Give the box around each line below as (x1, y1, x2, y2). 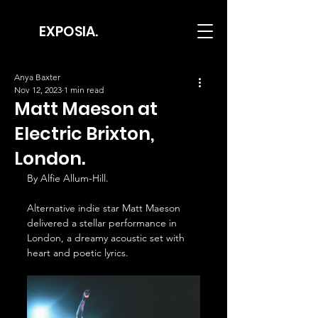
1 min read (64, 84, 104, 95)
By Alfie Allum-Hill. (27, 172, 109, 185)
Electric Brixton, (14, 121, 155, 146)
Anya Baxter (14, 72, 60, 82)
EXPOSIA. (38, 22, 98, 41)
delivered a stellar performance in (27, 216, 180, 229)
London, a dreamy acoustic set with (27, 231, 187, 244)
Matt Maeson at (14, 97, 158, 121)
